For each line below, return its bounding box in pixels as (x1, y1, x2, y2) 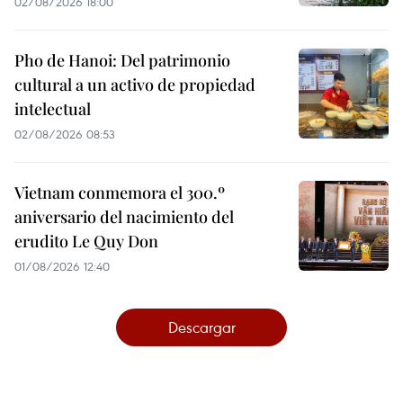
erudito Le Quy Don (14, 230, 158, 253)
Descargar (167, 317, 236, 338)
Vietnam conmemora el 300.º (14, 182, 225, 204)
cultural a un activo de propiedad (14, 74, 255, 96)
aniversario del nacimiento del (14, 206, 234, 228)
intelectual (14, 98, 91, 121)
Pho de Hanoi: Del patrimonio (14, 49, 230, 72)
